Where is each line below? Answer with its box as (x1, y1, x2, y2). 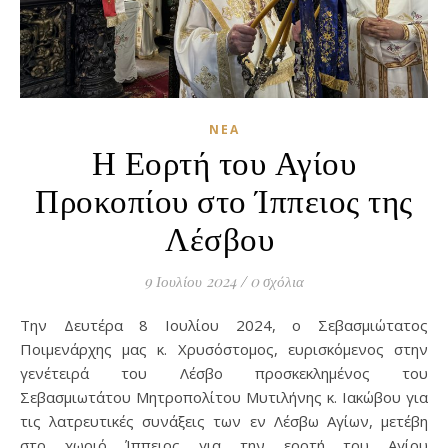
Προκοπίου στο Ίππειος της (35, 177, 413, 221)
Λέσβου (165, 215, 283, 259)
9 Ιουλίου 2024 (144, 271, 236, 291)
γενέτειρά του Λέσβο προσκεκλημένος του (20, 363, 428, 383)
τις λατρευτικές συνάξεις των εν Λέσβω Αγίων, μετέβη (20, 411, 428, 431)
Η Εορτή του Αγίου (91, 139, 357, 183)
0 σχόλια (250, 271, 304, 291)
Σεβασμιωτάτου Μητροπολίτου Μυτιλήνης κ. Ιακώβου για (20, 387, 428, 407)
